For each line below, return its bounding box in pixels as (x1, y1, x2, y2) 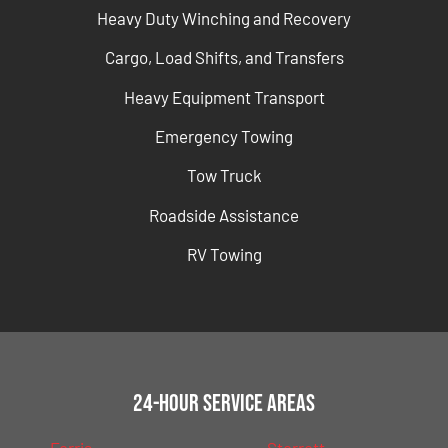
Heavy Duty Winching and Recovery (97, 7, 351, 28)
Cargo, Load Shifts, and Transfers (104, 47, 344, 68)
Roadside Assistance (149, 204, 299, 225)
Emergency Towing (155, 126, 293, 147)
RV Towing (186, 244, 262, 265)
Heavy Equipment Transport (123, 86, 325, 107)
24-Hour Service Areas (133, 388, 315, 418)
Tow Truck (186, 165, 262, 186)
